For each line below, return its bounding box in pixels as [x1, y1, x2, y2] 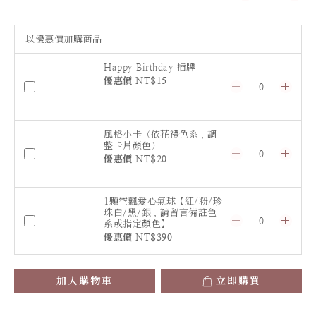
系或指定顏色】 [104, 219, 170, 229]
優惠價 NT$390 [104, 232, 172, 243]
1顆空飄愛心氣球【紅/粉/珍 [104, 196, 222, 207]
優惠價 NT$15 [104, 75, 167, 86]
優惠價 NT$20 [104, 154, 167, 164]
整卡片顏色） [104, 140, 160, 151]
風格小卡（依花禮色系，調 [104, 129, 217, 140]
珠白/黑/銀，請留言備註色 [104, 207, 217, 218]
